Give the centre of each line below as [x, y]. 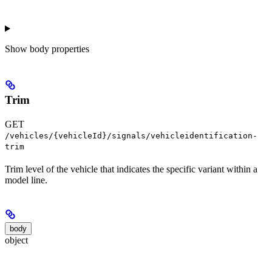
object [16, 240]
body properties [59, 49]
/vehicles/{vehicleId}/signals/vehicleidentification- [131, 136]
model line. [26, 180]
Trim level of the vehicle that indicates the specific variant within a [131, 169]
